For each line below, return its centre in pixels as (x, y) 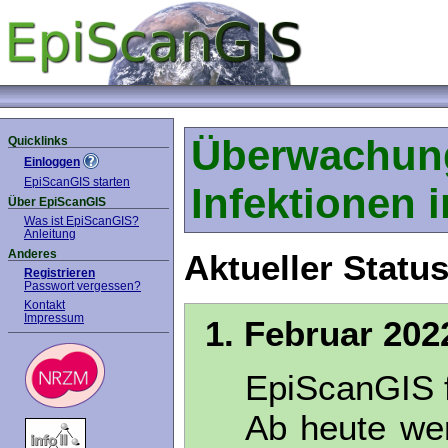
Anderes (32, 253)
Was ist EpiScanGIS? (81, 220)
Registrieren (59, 272)
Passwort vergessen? (82, 285)
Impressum (54, 317)
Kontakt (44, 304)
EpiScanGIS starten (77, 181)
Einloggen (52, 161)
